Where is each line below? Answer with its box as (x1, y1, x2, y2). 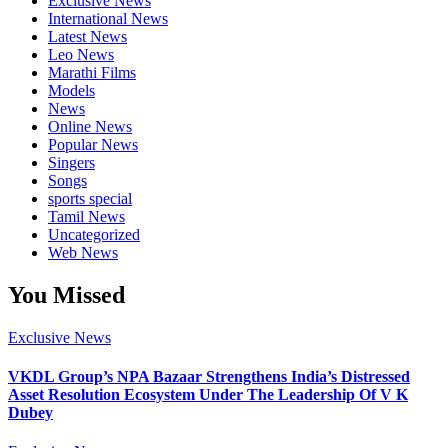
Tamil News (48, 207, 125, 225)
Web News (48, 243, 118, 261)
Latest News (48, 27, 127, 45)
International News (48, 9, 168, 27)
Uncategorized (48, 225, 140, 243)
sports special (48, 189, 132, 207)
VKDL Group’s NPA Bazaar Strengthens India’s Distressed (8, 368, 410, 386)
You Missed (8, 281, 125, 308)
